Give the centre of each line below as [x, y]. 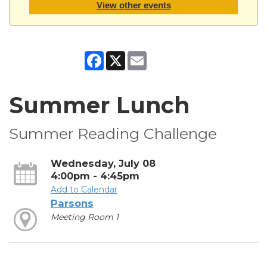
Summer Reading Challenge [113, 133]
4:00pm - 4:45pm [95, 176]
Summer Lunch [99, 105]
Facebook [124, 56]
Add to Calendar [84, 189]
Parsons [72, 203]
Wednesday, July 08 [103, 163]
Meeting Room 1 [84, 217]
